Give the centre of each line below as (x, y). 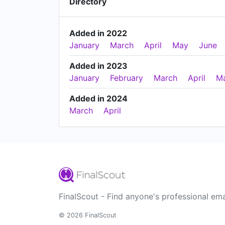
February (127, 78)
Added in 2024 (98, 98)
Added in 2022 (98, 33)
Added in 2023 (98, 66)
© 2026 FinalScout (88, 215)
